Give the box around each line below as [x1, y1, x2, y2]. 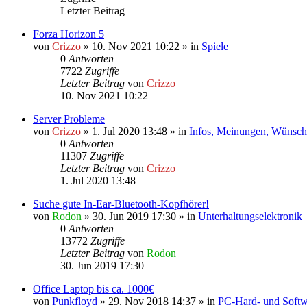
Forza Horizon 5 [33, 27, 104, 40]
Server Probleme [33, 112, 105, 125]
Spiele [201, 40, 228, 52]
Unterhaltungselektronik [198, 210, 302, 222]
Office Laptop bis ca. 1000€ [33, 282, 154, 295]
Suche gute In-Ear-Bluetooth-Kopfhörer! [33, 197, 209, 210]
